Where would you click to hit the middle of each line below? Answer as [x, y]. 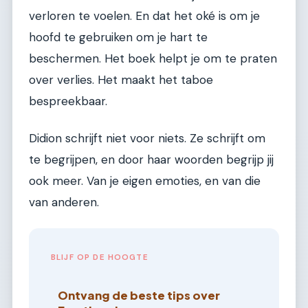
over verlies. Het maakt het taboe [121, 80]
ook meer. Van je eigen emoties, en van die [145, 180]
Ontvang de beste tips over [139, 295]
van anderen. [64, 202]
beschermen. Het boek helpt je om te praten [153, 59]
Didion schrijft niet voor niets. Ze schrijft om [147, 138]
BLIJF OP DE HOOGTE [100, 258]
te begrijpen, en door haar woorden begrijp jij [151, 159]
